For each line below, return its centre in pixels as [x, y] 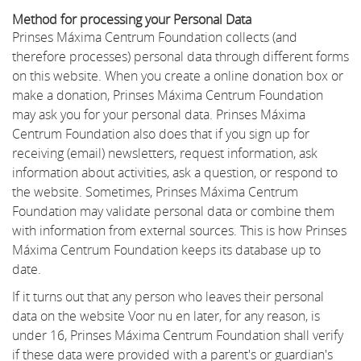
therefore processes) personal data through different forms [180, 56]
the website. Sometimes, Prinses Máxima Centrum [155, 191]
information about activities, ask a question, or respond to [175, 172]
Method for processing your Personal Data [132, 19]
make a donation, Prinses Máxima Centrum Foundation [168, 95]
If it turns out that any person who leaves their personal [168, 296]
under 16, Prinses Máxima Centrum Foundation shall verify [178, 335]
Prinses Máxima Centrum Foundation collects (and [155, 37]
